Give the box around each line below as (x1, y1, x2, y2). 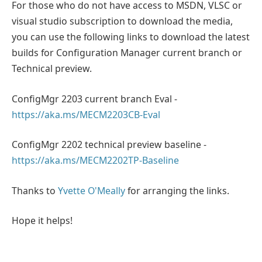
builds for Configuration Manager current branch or (12, 46, 242, 60)
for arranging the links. (125, 184, 229, 197)
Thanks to (12, 184, 58, 197)
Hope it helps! (12, 214, 73, 227)
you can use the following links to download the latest (12, 30, 250, 44)
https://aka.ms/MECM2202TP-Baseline (12, 154, 179, 167)
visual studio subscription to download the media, (12, 15, 233, 28)
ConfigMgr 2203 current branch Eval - (12, 92, 177, 105)
